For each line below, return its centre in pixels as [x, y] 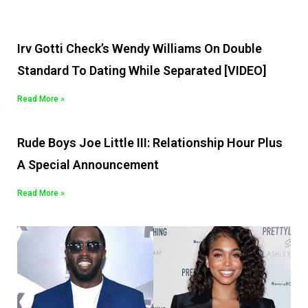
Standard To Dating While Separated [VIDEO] [142, 71]
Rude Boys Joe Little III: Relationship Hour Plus [150, 143]
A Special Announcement [88, 165]
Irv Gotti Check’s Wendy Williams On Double [140, 49]
